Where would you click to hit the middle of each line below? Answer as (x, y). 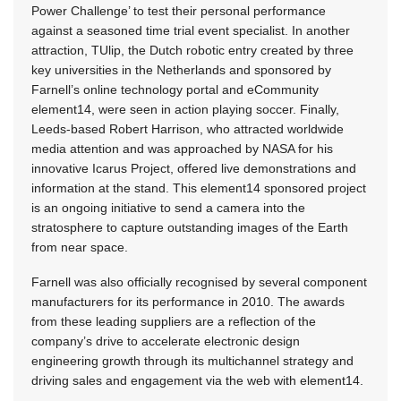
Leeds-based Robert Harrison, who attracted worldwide (188, 128)
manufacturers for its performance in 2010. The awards (188, 301)
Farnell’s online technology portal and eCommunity (175, 89)
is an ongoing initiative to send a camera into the (168, 207)
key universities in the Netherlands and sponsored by (181, 69)
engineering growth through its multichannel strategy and (192, 360)
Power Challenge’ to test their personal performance (179, 10)
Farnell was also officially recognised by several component (199, 282)
